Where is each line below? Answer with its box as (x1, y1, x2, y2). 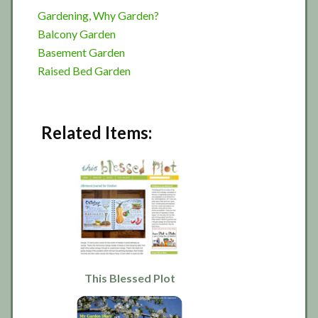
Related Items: (41, 122, 152, 143)
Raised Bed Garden (38, 64, 131, 77)
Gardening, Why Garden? (38, 9, 159, 22)
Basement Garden (38, 45, 125, 59)
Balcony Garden (38, 27, 116, 40)
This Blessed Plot (84, 271, 175, 285)
